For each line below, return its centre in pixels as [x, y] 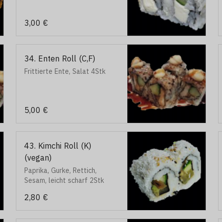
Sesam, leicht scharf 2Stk [64, 180]
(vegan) [38, 158]
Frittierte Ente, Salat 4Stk [65, 71]
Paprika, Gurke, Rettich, [60, 170]
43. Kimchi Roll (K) [58, 146]
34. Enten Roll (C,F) [60, 58]
